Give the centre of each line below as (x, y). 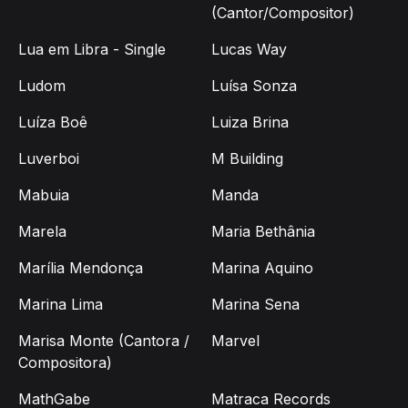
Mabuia (44, 195)
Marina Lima (61, 305)
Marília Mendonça (81, 268)
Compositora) (65, 363)
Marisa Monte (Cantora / (104, 341)
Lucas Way (249, 50)
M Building (247, 159)
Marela (42, 232)
